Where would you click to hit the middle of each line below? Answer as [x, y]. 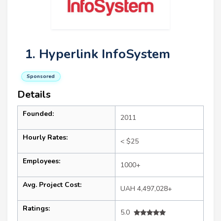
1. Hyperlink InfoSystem [97, 54]
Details [34, 94]
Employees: [41, 161]
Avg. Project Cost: [52, 185]
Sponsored [41, 76]
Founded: [38, 114]
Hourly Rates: [45, 137]
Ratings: [36, 208]
